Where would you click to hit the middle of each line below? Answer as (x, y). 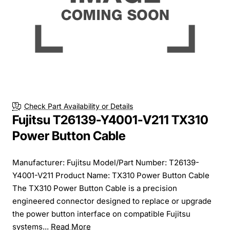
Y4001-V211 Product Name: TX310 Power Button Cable (111, 175)
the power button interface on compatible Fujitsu (101, 214)
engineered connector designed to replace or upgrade (112, 201)
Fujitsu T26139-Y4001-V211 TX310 (110, 120)
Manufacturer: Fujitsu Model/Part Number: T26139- (106, 162)
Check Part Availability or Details (79, 106)
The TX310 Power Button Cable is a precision (95, 188)
